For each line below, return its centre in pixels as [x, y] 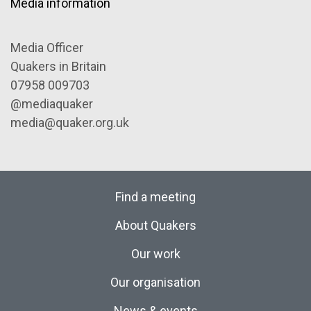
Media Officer [47, 47]
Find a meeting [155, 196]
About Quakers [155, 225]
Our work [155, 253]
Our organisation [155, 282]
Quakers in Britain [58, 66]
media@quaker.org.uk [70, 122]
